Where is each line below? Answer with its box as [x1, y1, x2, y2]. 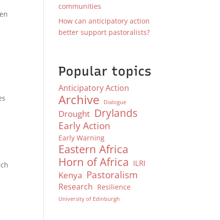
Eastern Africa [58, 141, 129, 157]
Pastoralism [86, 168, 138, 181]
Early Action [58, 119, 111, 132]
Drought [58, 108, 90, 119]
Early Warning [58, 133, 105, 142]
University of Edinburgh [58, 195, 120, 202]
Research [58, 181, 93, 192]
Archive [58, 91, 100, 108]
